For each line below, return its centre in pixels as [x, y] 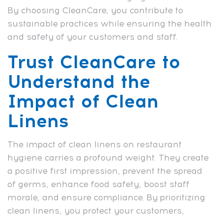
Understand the [79, 81]
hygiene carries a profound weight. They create [108, 157]
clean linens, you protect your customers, [96, 210]
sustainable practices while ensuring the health [110, 23]
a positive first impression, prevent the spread [105, 171]
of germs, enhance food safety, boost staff [98, 184]
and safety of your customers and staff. [92, 37]
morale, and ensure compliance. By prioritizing [106, 197]
